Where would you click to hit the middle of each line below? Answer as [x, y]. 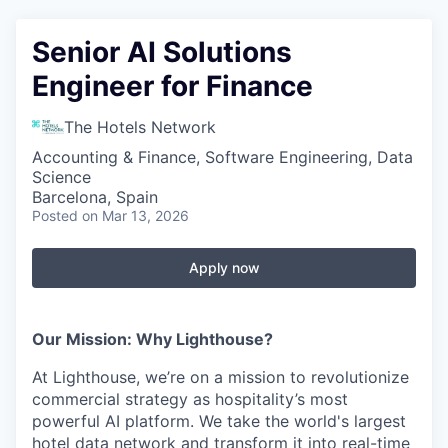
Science [61, 177]
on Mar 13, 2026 [135, 215]
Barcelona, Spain [95, 197]
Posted [55, 215]
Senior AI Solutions [162, 52]
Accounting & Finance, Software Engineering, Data [222, 157]
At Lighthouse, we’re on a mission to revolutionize [220, 377]
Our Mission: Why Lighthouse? [152, 339]
